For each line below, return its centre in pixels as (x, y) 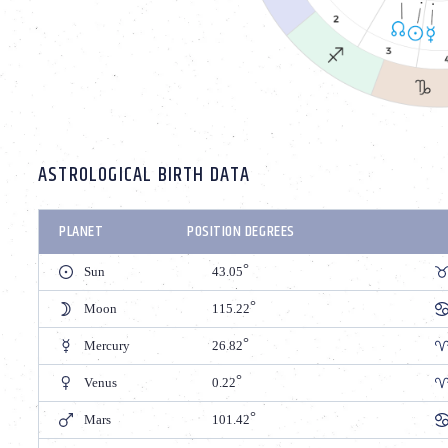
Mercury (107, 345)
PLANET (81, 231)
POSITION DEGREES (241, 231)
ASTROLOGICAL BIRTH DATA (144, 175)
